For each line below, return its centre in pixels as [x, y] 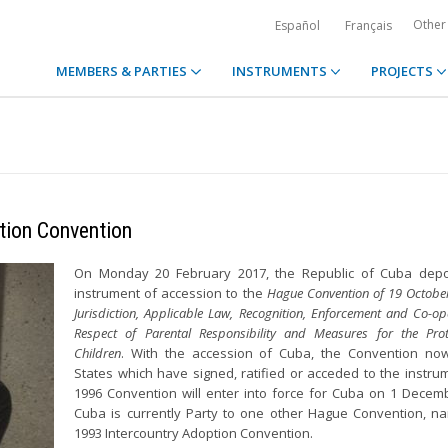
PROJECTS [403, 71]
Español [297, 25]
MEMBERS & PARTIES [123, 71]
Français [368, 25]
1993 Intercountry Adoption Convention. [193, 433]
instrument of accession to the [170, 293]
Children [97, 353]
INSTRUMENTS [280, 71]
